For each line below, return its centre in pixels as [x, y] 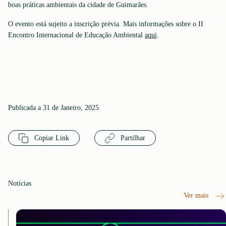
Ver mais [197, 195]
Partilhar [132, 138]
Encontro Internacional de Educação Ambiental [76, 35]
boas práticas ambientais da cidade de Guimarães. [78, 5]
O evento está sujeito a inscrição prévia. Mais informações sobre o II [106, 24]
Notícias [20, 183]
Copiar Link [50, 138]
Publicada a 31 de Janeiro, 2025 [53, 108]
